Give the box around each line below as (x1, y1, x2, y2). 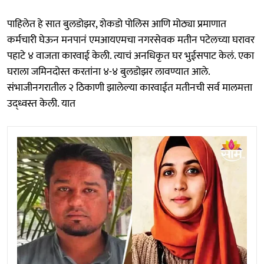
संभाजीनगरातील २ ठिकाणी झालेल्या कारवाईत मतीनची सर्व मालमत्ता (7, 79, 252, 97)
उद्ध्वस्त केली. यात (7, 95, 75, 113)
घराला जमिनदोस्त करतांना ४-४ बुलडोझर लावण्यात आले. (7, 63, 210, 81)
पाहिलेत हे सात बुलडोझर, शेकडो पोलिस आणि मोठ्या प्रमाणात (7, 15, 226, 33)
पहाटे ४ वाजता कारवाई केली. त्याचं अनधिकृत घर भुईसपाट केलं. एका (7, 47, 254, 65)
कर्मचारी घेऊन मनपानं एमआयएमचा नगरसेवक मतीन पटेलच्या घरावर (7, 31, 255, 49)
